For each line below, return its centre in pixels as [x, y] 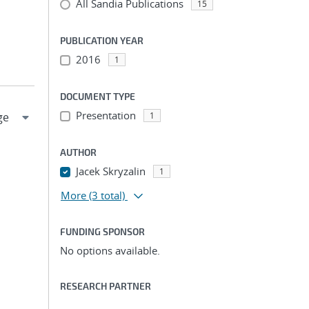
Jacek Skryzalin [110, 171]
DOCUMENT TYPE [98, 96]
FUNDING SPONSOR [102, 231]
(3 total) [107, 195]
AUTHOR [78, 152]
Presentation [106, 115]
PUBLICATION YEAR [102, 40]
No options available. [110, 250]
